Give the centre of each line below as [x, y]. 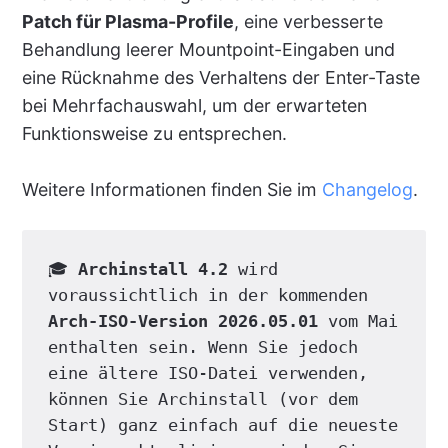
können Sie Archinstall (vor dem [202, 399]
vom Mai [357, 321]
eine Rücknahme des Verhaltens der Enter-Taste [220, 78]
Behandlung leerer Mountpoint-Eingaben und [208, 50]
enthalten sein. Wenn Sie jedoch [202, 347]
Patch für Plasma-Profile [127, 22]
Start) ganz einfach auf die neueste [222, 425]
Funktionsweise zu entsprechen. [154, 134]
